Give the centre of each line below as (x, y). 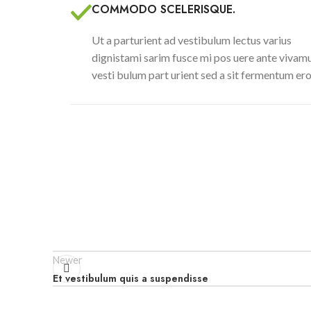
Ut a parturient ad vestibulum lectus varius (192, 40)
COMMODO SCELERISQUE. (163, 10)
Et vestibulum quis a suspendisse (131, 279)
